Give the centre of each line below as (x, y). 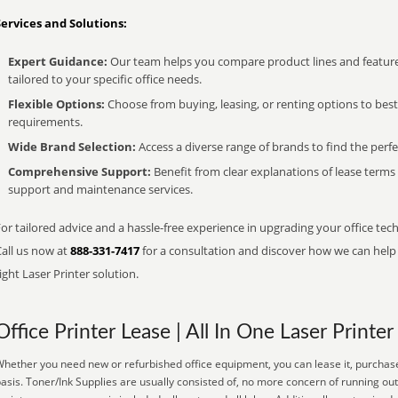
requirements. (45, 122)
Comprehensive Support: (80, 171)
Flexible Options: (56, 104)
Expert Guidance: (58, 61)
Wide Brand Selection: (72, 147)
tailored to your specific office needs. (105, 79)
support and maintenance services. (100, 189)
